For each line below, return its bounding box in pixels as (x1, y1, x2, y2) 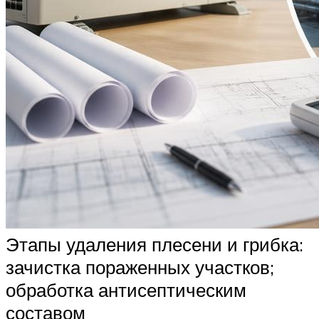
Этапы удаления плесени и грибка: (6, 232, 303, 256)
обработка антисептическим (6, 278, 246, 301)
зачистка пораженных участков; (6, 255, 274, 278)
